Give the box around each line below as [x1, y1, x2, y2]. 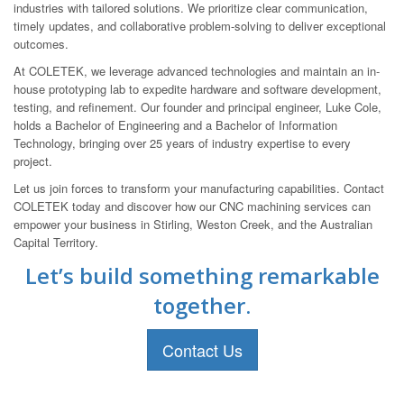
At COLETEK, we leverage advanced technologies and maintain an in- [14, 61, 380, 79]
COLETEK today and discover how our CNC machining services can [14, 197, 371, 215]
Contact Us [161, 337, 243, 362]
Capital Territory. [14, 233, 98, 251]
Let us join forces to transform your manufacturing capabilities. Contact [14, 179, 384, 197]
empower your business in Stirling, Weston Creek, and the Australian [14, 215, 372, 233]
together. [153, 289, 251, 320]
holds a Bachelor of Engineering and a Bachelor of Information [14, 115, 337, 133]
